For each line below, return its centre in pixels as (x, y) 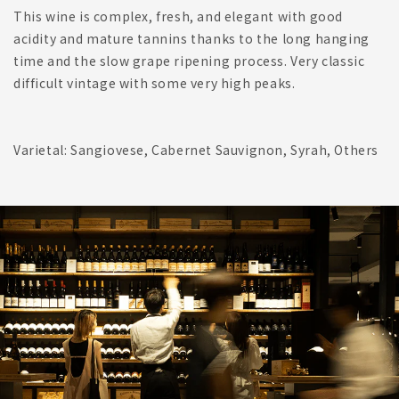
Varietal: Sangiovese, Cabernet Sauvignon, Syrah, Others (196, 150)
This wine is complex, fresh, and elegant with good (179, 16)
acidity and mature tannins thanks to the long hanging (191, 39)
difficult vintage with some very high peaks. (155, 83)
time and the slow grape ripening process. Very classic (189, 61)
